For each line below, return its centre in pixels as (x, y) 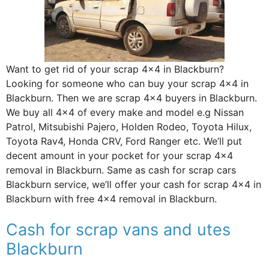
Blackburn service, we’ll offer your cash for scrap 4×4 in (134, 184)
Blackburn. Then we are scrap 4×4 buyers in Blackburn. (131, 98)
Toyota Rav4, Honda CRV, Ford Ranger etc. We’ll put (124, 141)
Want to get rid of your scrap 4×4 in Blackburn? (115, 69)
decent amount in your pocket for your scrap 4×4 (119, 155)
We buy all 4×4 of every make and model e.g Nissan (125, 112)
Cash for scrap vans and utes (118, 229)
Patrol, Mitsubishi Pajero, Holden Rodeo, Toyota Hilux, (129, 126)
